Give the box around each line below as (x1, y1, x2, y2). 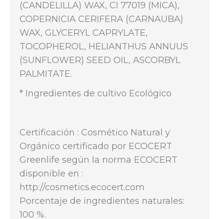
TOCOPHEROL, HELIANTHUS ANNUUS (20, 41, 188, 52)
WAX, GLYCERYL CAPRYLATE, (20, 27, 148, 38)
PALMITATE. (20, 68, 72, 79)
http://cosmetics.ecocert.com (20, 182, 145, 193)
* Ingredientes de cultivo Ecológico (20, 88, 172, 99)
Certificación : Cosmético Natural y (20, 127, 170, 138)
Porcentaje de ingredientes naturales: (20, 196, 184, 206)
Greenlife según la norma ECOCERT (20, 154, 177, 165)
